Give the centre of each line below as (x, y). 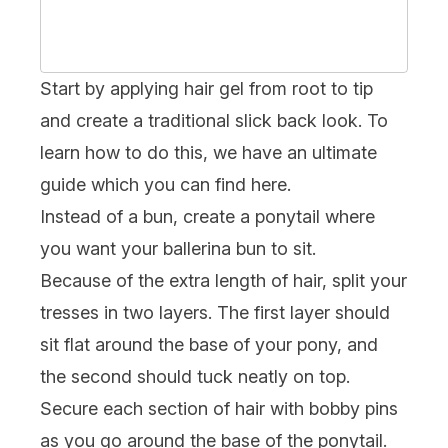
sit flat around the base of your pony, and (209, 344)
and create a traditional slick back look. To (214, 120)
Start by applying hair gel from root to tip (206, 88)
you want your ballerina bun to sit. (178, 248)
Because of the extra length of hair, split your (223, 280)
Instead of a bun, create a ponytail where (207, 216)
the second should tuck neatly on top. (195, 376)
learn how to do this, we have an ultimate (208, 152)
